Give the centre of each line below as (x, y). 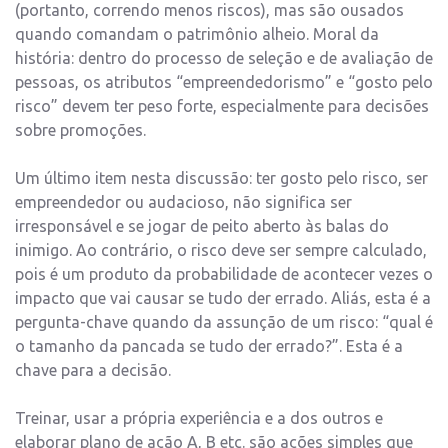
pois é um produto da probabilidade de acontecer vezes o (224, 274)
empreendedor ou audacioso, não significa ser (183, 202)
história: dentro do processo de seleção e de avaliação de (224, 58)
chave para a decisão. (93, 370)
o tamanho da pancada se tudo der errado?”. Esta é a (209, 346)
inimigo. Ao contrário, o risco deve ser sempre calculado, (221, 250)
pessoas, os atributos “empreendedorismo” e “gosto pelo (224, 82)
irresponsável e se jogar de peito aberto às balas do (202, 226)
